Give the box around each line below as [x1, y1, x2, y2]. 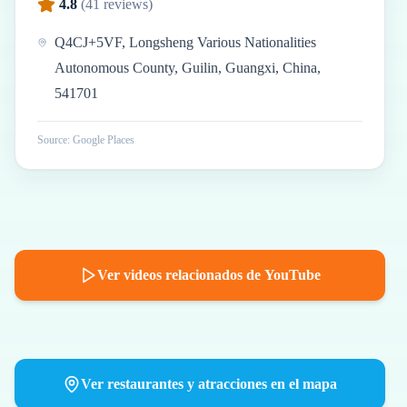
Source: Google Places [37, 134, 134, 146]
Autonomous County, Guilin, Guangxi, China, [54, 60, 321, 75]
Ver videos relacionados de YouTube [96, 267, 321, 283]
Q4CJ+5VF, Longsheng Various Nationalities [54, 35, 316, 50]
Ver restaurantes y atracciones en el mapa [80, 376, 337, 392]
